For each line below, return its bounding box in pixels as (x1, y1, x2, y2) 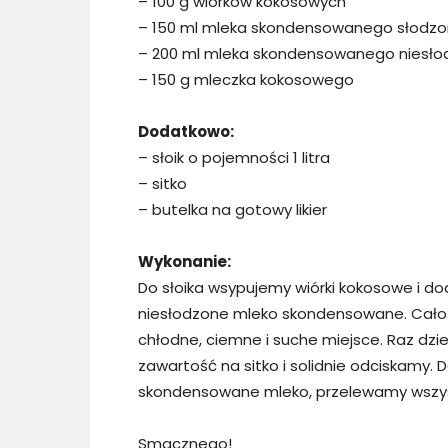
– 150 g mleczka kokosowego (138, 69, 354, 91)
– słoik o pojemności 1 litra (138, 147, 330, 169)
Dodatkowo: (138, 121, 234, 143)
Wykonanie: (138, 251, 231, 273)
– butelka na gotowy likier (138, 199, 327, 221)
